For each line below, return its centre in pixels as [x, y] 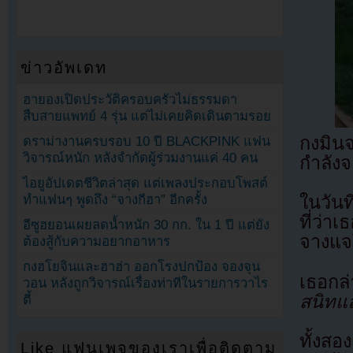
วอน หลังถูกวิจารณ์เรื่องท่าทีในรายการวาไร [146, 284]
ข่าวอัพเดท [64, 67]
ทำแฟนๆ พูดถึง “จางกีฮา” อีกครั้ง [115, 200]
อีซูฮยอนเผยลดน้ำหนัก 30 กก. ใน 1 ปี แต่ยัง [147, 225]
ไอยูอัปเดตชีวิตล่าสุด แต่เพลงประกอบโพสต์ [146, 184]
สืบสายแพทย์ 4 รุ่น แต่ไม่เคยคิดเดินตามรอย [147, 116]
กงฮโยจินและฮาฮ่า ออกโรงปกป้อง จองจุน [142, 267]
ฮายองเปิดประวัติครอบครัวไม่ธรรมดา [130, 99]
